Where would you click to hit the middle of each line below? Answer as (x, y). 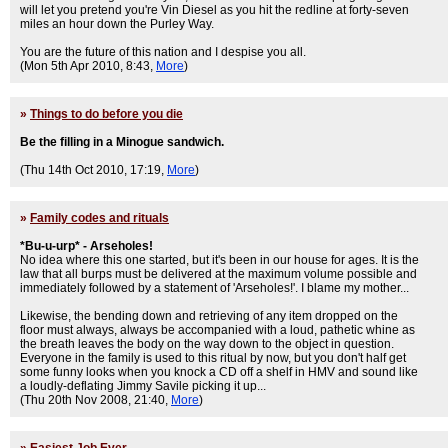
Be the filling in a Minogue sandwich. (122, 142)
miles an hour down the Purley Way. (117, 24)
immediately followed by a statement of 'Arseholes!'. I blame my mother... (214, 288)
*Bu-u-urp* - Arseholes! (86, 246)
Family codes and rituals (99, 218)
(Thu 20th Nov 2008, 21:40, (95, 400)
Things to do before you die (106, 114)
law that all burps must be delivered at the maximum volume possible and (218, 274)
